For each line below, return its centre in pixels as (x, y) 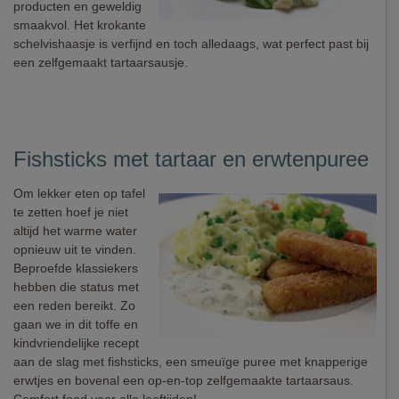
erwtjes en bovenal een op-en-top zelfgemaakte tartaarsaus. (183, 380)
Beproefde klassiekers (76, 268)
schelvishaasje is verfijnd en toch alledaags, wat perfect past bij (191, 44)
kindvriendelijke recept (76, 343)
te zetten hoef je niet (71, 212)
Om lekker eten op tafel (79, 193)
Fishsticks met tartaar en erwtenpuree (191, 159)
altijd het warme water (75, 231)
